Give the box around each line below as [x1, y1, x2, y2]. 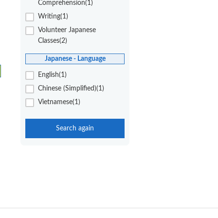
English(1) [38, 72, 67, 79]
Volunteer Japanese [38, 26, 96, 34]
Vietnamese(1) [38, 99, 80, 106]
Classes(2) [38, 37, 67, 44]
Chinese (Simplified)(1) [38, 85, 104, 92]
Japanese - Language [44, 55, 106, 63]
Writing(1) [38, 13, 68, 20]
